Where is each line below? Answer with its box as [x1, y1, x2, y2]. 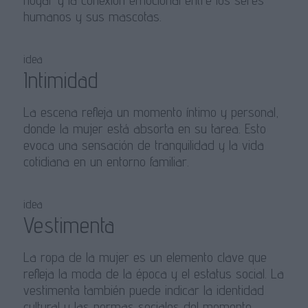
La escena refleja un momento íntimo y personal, [23, 104, 279, 121]
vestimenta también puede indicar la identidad [23, 282, 264, 299]
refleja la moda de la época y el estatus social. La [23, 265, 284, 283]
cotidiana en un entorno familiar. [23, 153, 189, 170]
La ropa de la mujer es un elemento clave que [23, 249, 267, 266]
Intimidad [23, 67, 98, 93]
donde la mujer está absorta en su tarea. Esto [23, 120, 266, 137]
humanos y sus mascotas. [23, 8, 162, 25]
